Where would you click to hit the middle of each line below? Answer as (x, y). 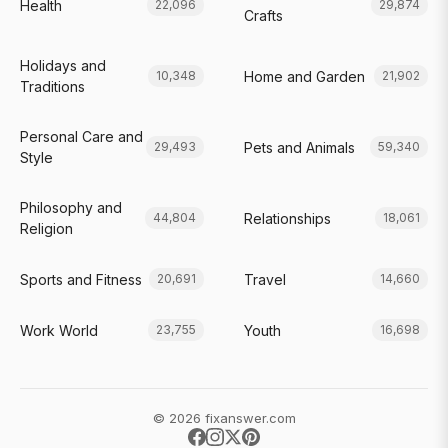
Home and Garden (304, 76)
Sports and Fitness (81, 279)
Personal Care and (81, 136)
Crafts (263, 15)
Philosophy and (71, 207)
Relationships (287, 218)
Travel (265, 279)
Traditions (52, 86)
